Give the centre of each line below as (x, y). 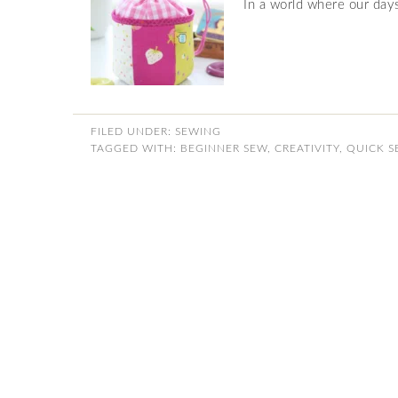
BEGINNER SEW (224, 148)
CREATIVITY (307, 148)
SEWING (198, 131)
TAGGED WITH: (135, 148)
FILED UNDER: (133, 131)
